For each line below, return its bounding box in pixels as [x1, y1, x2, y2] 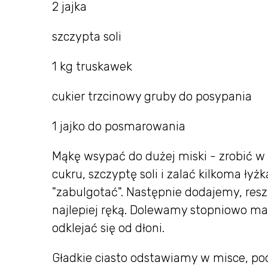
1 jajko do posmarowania [52, 119, 185, 134]
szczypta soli [52, 29, 121, 44]
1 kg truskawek [52, 59, 132, 74]
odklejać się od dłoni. [52, 221, 165, 236]
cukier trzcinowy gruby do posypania [52, 89, 252, 104]
